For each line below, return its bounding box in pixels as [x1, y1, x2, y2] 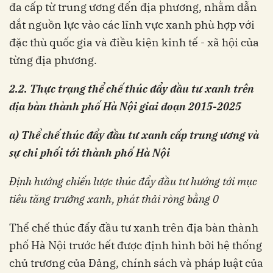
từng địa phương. [9, 53, 97, 68]
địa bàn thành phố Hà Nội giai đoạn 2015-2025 [9, 99, 241, 114]
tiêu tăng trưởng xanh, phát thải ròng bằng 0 [9, 192, 219, 207]
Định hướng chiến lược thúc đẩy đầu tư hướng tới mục [9, 174, 257, 189]
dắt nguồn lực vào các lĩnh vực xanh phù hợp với [9, 18, 255, 32]
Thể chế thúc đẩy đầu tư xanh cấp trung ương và [21, 128, 259, 143]
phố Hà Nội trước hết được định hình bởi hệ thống [9, 238, 262, 253]
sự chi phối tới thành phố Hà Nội [9, 146, 170, 160]
